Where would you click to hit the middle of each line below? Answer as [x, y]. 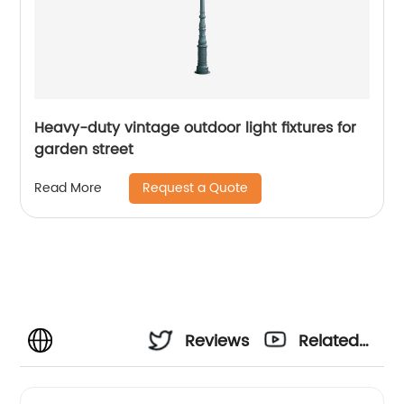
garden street [84, 149]
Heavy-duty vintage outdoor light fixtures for [196, 128]
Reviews [217, 341]
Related [329, 341]
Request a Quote [196, 188]
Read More [69, 188]
